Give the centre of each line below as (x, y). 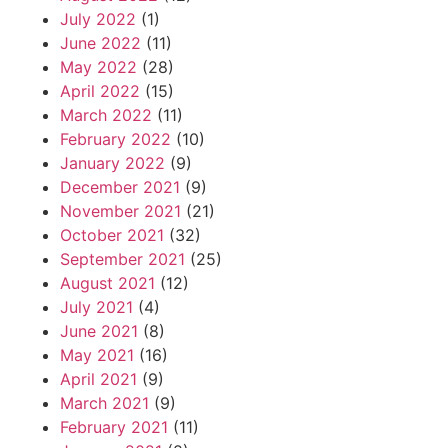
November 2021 (120, 211)
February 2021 (114, 427)
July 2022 (98, 19)
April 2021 (98, 379)
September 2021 (122, 259)
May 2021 (97, 355)
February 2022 (115, 139)
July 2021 (96, 307)
